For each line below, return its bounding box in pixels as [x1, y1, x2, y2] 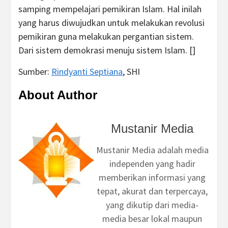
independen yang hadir [109, 157, 195, 169]
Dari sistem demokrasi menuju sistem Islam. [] [18, 44, 195, 56]
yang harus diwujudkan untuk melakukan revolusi [18, 16, 205, 28]
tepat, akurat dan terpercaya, [97, 185, 208, 197]
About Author [18, 88, 97, 102]
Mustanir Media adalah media [96, 144, 209, 156]
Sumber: [18, 65, 51, 77]
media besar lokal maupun [102, 212, 202, 224]
